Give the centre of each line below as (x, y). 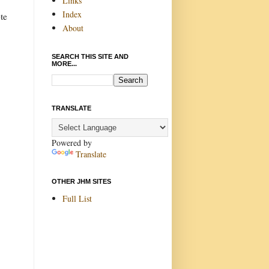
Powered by (72, 143)
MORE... (64, 64)
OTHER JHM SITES (81, 181)
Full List (77, 198)
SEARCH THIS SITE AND (90, 56)
